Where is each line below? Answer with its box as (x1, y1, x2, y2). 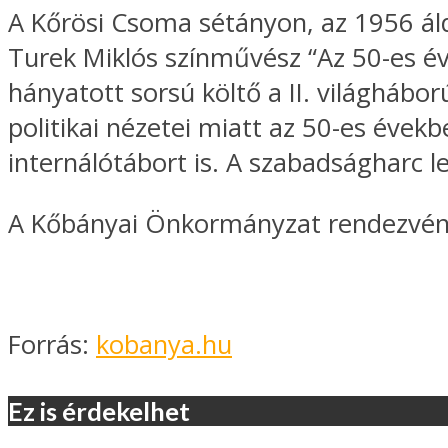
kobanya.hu (96, 326, 232, 362)
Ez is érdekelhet (8, 395, 190, 426)
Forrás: (8, 326, 96, 362)
